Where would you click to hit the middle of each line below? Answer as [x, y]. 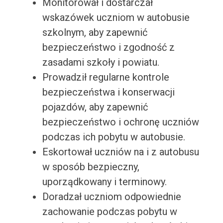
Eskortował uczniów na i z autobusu [120, 152]
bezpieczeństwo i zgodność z [108, 48]
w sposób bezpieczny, [91, 167]
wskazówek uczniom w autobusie [116, 18]
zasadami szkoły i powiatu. [101, 62]
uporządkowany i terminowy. [104, 182]
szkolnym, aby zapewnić [95, 33]
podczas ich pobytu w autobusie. [113, 137]
